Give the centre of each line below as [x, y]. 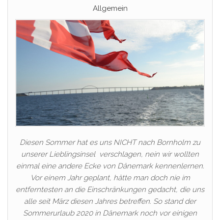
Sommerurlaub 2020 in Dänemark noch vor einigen [110, 213]
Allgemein [110, 9]
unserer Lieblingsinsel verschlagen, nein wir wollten [110, 154]
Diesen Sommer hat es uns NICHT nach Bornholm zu [110, 142]
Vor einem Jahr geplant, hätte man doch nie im [110, 178]
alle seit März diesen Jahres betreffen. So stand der [110, 201]
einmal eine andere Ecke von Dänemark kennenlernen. [110, 166]
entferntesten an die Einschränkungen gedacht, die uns [110, 189]
